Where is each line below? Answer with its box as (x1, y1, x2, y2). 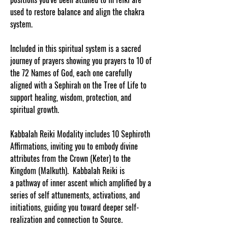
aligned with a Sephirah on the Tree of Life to (10, 79, 147, 91)
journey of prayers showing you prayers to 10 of (10, 54, 152, 67)
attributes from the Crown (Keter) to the (10, 152, 131, 164)
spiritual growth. (10, 103, 59, 116)
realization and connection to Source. (10, 213, 123, 225)
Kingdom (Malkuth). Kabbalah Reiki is (10, 164, 125, 177)
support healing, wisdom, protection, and (10, 91, 131, 103)
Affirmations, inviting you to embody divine (10, 140, 138, 152)
